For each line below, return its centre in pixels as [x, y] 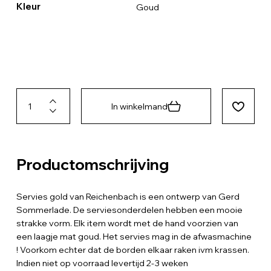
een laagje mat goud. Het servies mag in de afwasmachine [134, 236]
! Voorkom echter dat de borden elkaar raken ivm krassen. [132, 250]
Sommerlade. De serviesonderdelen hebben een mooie [129, 210]
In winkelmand [140, 106]
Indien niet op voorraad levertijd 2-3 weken [102, 263]
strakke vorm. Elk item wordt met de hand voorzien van [127, 223]
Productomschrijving [92, 164]
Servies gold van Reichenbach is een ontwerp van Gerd [128, 196]
